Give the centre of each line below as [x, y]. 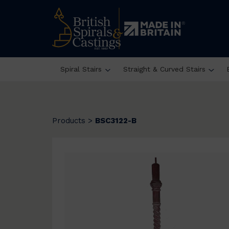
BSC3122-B [116, 121]
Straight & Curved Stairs [164, 69]
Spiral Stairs [81, 69]
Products [69, 121]
